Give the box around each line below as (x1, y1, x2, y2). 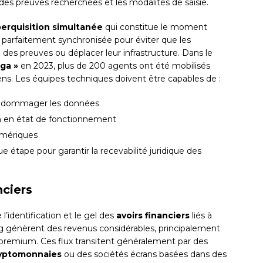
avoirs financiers (116, 210, 190, 221)
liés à (190, 210, 212, 221)
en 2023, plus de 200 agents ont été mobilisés (18, 60, 210, 72)
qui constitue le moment (103, 22, 207, 33)
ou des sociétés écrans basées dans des (62, 249, 227, 260)
